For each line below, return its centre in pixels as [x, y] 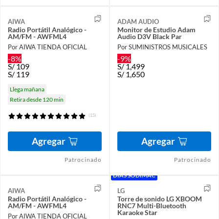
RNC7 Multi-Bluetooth [152, 205]
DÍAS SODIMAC [134, 175]
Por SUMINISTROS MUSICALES [162, 47]
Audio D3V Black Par [150, 36]
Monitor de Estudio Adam [156, 29]
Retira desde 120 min [37, 99]
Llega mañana [27, 89]
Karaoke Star [137, 212]
